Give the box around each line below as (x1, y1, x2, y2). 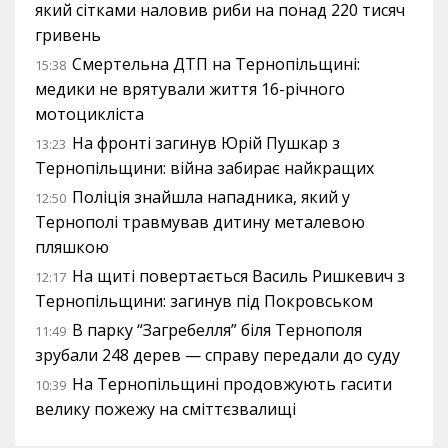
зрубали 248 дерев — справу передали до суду (35, 344, 400, 366)
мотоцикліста (35, 103, 144, 125)
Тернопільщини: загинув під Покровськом (35, 290, 373, 312)
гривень (35, 24, 101, 46)
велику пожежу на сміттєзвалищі (35, 398, 296, 420)
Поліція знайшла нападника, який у (72, 186, 350, 208)
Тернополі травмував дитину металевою (35, 211, 365, 233)
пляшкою (35, 236, 109, 258)
